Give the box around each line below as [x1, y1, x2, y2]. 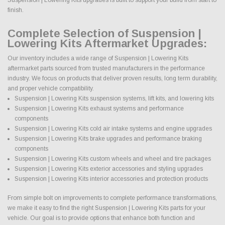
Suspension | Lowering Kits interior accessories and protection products [14, 175, 208, 182]
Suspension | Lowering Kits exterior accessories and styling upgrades [14, 165, 203, 172]
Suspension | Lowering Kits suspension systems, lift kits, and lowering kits [14, 94, 214, 102]
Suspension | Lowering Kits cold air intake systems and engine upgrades [14, 125, 212, 132]
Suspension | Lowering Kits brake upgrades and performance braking [14, 135, 202, 142]
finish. [8, 6, 24, 14]
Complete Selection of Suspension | [8, 27, 201, 40]
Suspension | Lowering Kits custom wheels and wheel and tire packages [14, 155, 211, 162]
